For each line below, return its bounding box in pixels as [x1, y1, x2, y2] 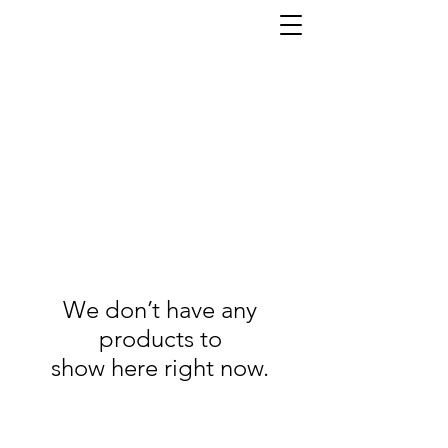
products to [98, 323, 222, 353]
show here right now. [51, 352, 269, 382]
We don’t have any [63, 294, 257, 324]
